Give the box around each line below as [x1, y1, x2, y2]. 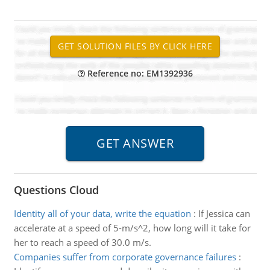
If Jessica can [198, 207, 250, 219]
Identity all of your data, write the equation [13, 207, 191, 219]
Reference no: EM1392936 [84, 67, 193, 79]
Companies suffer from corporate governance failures [13, 251, 236, 263]
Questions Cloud [13, 183, 99, 197]
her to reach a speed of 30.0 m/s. [13, 236, 151, 248]
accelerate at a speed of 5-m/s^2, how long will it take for [13, 222, 251, 234]
